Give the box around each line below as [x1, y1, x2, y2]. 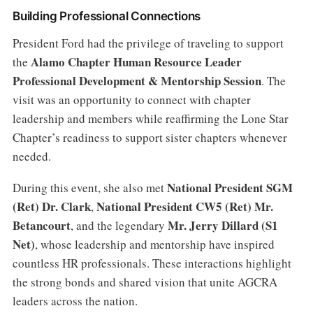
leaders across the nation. [12, 292, 138, 309]
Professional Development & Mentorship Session [12, 71, 261, 89]
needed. [12, 147, 51, 164]
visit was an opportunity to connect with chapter [12, 91, 251, 108]
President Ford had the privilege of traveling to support [12, 34, 284, 51]
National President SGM [166, 178, 293, 196]
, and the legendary [70, 217, 168, 233]
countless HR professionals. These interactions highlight [12, 254, 291, 271]
